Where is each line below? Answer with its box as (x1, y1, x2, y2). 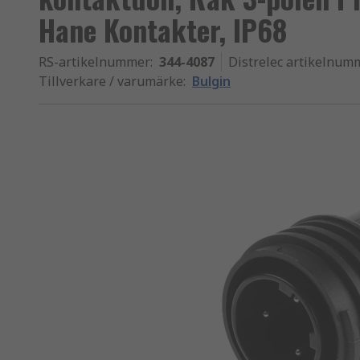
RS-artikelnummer (39, 53, 150, 71)
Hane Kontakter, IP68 (39, 8, 287, 51)
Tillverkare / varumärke (39, 72, 183, 90)
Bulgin (192, 72, 231, 90)
